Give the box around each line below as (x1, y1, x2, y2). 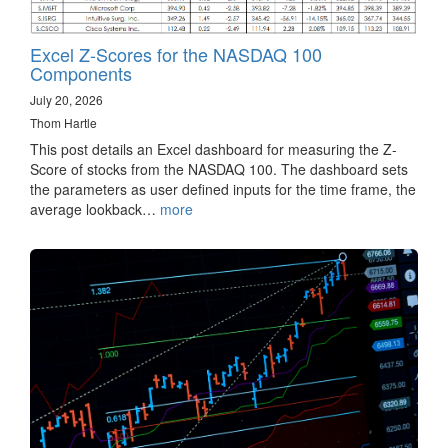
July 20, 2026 (30, 91, 103, 109)
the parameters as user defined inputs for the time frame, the (30, 179, 416, 200)
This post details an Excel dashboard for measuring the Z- (30, 139, 397, 160)
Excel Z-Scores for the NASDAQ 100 (30, 41, 322, 68)
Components (30, 60, 132, 87)
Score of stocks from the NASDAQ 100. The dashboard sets (30, 159, 408, 180)
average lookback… (30, 199, 160, 220)
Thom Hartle (30, 114, 97, 132)
